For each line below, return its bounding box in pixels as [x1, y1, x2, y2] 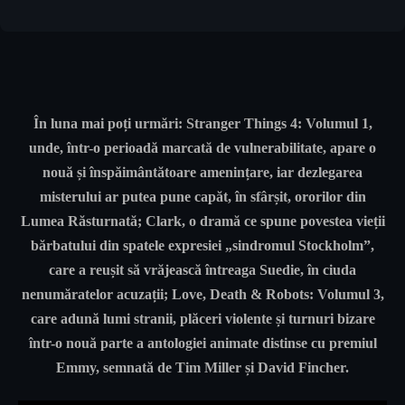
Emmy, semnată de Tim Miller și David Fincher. [56, 360, 349, 376]
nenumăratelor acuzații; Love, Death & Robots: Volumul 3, [21, 287, 384, 303]
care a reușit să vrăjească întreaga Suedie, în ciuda [49, 262, 356, 278]
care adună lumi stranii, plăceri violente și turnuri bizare [30, 311, 375, 327]
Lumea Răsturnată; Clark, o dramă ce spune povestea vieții [20, 213, 385, 230]
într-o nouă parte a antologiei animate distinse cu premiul [28, 335, 377, 352]
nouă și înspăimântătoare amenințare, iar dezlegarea [42, 165, 363, 181]
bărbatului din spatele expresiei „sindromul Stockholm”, [31, 238, 374, 254]
